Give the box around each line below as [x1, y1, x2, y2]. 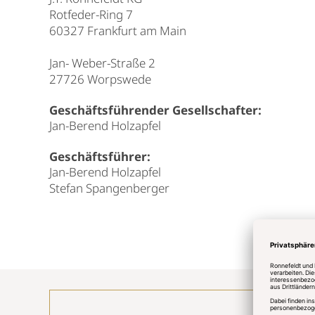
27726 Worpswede [49, 71, 151, 87]
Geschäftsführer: [49, 148, 153, 165]
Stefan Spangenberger [49, 180, 169, 196]
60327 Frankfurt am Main [49, 22, 186, 39]
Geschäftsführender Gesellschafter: [49, 102, 264, 118]
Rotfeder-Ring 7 [49, 6, 133, 22]
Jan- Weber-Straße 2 [49, 55, 155, 71]
